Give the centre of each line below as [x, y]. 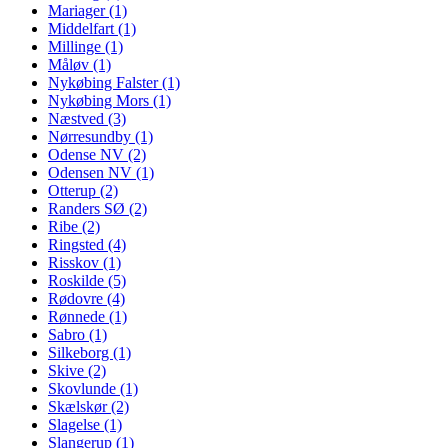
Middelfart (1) [92, 28]
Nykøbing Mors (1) [109, 100]
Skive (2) [77, 370]
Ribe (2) [74, 226]
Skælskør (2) [88, 406]
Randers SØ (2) [97, 208]
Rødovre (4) [86, 298]
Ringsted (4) [87, 244]
